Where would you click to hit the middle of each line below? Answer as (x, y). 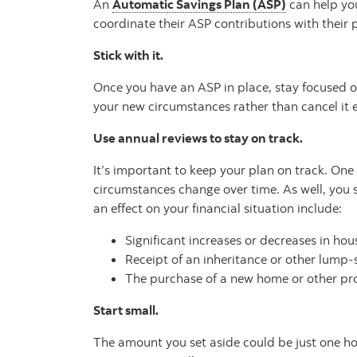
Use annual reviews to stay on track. (198, 138)
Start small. (126, 310)
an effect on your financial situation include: (218, 208)
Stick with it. (128, 55)
